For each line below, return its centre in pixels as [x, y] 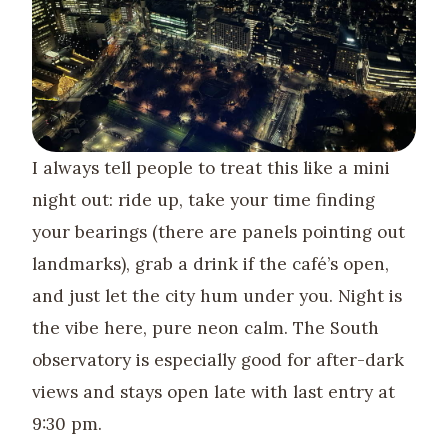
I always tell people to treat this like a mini [211, 167]
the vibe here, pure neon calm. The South [205, 327]
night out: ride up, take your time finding [203, 199]
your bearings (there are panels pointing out [218, 231]
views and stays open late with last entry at [213, 391]
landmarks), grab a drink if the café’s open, [210, 263]
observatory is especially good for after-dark [218, 359]
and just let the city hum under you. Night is [217, 295]
